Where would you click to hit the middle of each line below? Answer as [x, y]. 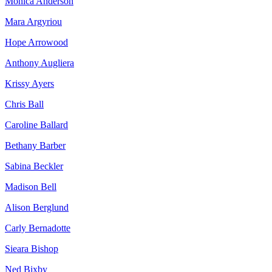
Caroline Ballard [36, 125]
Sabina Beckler [34, 166]
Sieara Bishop [32, 249]
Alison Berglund [37, 208]
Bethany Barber [35, 146]
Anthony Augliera [39, 63]
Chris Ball [24, 104]
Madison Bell [31, 187]
